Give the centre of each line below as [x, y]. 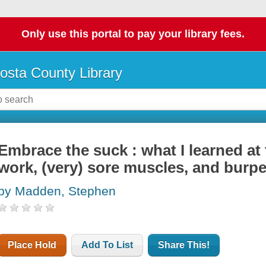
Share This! [184, 245]
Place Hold [32, 245]
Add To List [107, 245]
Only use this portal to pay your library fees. [133, 34]
